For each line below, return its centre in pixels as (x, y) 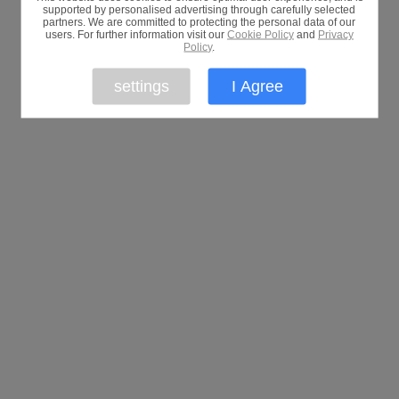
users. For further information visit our (136, 34)
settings (141, 86)
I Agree (257, 86)
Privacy (335, 34)
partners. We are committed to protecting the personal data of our (199, 22)
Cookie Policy (260, 34)
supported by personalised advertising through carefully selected (199, 9)
